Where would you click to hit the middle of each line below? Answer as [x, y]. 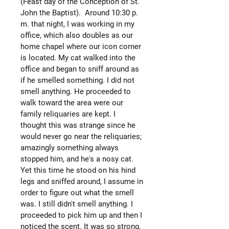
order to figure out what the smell [77, 192]
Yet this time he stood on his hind [78, 170]
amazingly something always [70, 147]
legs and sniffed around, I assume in [82, 181]
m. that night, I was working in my [77, 24]
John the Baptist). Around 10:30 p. [79, 13]
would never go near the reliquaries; [81, 136]
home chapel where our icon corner [81, 46]
